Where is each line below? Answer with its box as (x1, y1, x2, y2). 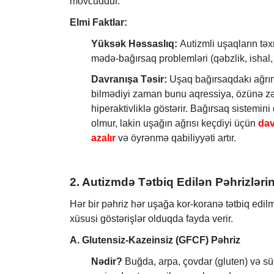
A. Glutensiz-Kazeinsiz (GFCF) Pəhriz (70, 234, 240, 245)
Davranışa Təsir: (91, 74, 167, 85)
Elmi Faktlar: (70, 17, 127, 28)
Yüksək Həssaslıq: (91, 38, 177, 49)
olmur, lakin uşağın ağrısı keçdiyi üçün (91, 118, 258, 129)
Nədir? (91, 256, 122, 267)
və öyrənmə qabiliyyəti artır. (118, 133, 236, 144)
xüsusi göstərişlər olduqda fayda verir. (70, 213, 233, 224)
